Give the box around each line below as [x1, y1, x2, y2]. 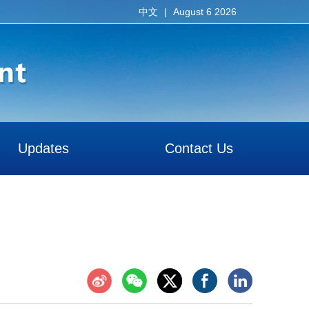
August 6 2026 [173, 6, 237, 17]
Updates [18, 141, 70, 156]
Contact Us [164, 141, 233, 156]
